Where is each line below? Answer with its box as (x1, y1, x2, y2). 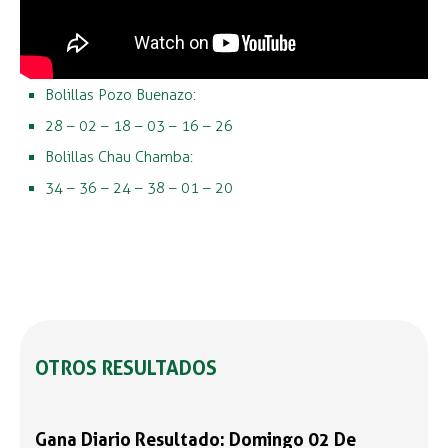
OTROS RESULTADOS (35, 356, 217, 380)
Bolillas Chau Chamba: (45, 148, 193, 166)
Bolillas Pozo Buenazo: (45, 86, 196, 104)
